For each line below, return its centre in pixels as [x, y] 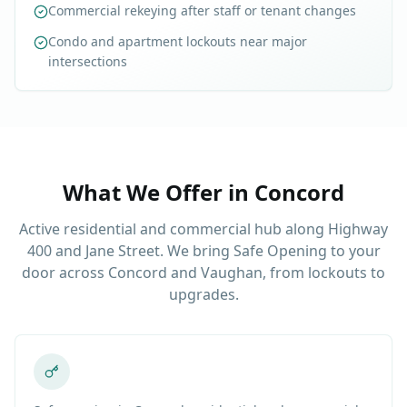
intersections [88, 62]
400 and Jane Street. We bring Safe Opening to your [203, 251]
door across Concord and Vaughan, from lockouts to [203, 273]
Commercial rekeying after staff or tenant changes [202, 11]
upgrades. [203, 295]
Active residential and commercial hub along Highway [203, 229]
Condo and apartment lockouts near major [178, 42]
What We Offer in [159, 193]
